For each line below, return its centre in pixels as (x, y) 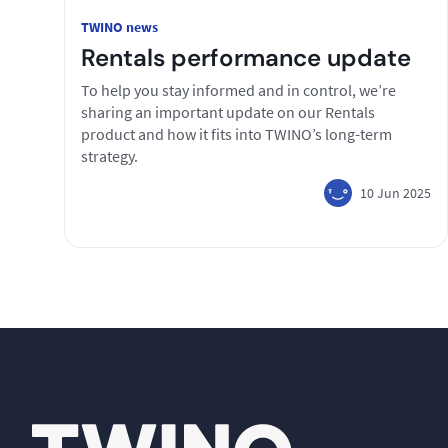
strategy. (109, 156)
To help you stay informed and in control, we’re (238, 90)
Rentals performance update (246, 57)
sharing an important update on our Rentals (228, 112)
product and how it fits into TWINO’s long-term (236, 134)
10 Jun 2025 (395, 192)
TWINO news (119, 27)
